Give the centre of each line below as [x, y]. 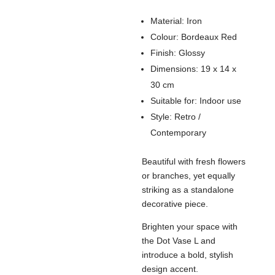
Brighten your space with [190, 227]
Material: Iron [176, 21]
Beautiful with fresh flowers [194, 161]
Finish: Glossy [178, 53]
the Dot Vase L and [179, 241]
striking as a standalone [188, 190]
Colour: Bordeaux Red [194, 37]
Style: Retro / [176, 117]
